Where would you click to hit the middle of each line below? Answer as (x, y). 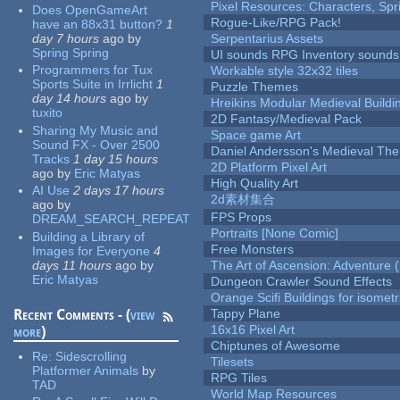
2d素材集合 (243, 200)
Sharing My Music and (96, 130)
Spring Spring (71, 52)
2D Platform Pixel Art (269, 167)
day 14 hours (70, 99)
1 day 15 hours (116, 158)
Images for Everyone (92, 250)
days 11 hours (72, 265)
